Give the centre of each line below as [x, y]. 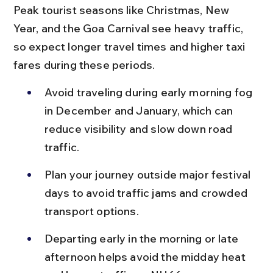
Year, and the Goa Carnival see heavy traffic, [129, 28]
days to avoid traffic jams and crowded [147, 193]
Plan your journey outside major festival [149, 174]
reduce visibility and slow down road [140, 129]
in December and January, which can [140, 110]
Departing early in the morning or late [143, 238]
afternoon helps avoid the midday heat [146, 257]
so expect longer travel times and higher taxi [130, 46]
